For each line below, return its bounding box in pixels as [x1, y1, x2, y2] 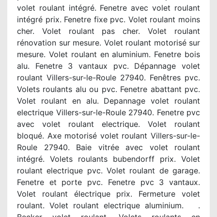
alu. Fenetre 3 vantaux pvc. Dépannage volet [17, 61, 200, 71]
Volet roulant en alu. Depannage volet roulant [17, 96, 200, 106]
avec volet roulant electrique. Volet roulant [17, 119, 200, 129]
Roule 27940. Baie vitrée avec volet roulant [17, 142, 200, 152]
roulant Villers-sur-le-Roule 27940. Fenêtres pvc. [17, 73, 200, 82]
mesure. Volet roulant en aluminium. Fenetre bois [17, 49, 200, 59]
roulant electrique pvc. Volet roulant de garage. [17, 166, 200, 175]
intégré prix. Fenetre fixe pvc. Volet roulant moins [17, 15, 200, 24]
